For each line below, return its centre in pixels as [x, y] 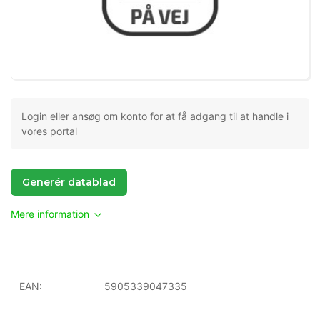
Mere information [50, 214]
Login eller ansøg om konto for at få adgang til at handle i [155, 116]
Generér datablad [69, 182]
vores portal [49, 131]
